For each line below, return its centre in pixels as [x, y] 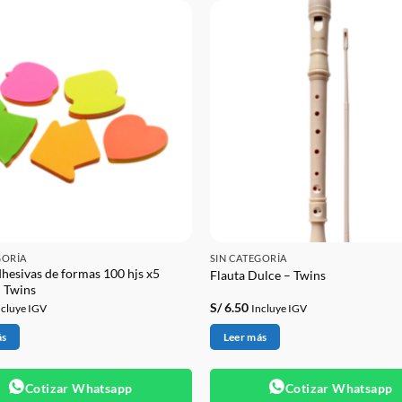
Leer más [245, 337]
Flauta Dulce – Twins [267, 275]
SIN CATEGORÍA [248, 258]
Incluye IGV [279, 308]
